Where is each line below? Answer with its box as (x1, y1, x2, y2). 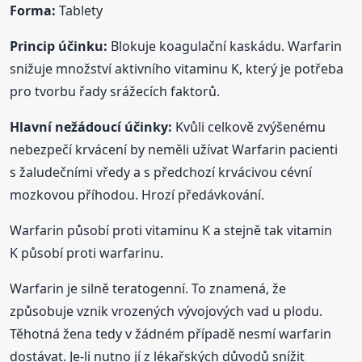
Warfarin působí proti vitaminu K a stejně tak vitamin (10, 221, 333, 239)
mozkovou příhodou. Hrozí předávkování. (10, 185, 265, 204)
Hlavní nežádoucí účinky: (10, 117, 176, 136)
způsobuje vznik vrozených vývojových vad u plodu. (10, 301, 323, 320)
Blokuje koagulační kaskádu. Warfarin (107, 36, 343, 55)
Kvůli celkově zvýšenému (175, 117, 326, 136)
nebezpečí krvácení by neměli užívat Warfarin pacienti (10, 140, 339, 158)
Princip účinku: (10, 36, 108, 55)
